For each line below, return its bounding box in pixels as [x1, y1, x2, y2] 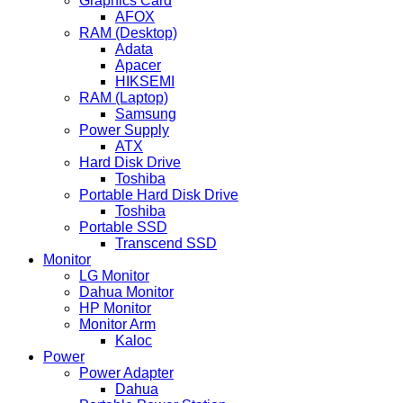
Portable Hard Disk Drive [79, 187, 238, 203]
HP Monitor [79, 300, 151, 317]
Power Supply [79, 122, 169, 139]
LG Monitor [79, 268, 149, 284]
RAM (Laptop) [79, 90, 168, 106]
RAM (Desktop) [79, 25, 177, 41]
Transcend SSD [115, 236, 217, 252]
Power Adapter [79, 365, 174, 381]
